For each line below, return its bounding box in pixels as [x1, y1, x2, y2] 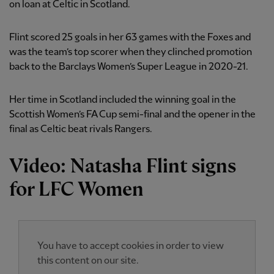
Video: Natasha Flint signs [9, 157, 236, 177]
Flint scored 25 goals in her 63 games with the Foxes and [9, 32, 251, 43]
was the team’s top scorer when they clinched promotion [9, 47, 252, 58]
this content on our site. [37, 256, 139, 267]
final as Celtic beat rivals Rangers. [9, 124, 152, 135]
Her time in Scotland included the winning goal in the [9, 95, 236, 106]
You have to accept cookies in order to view [37, 241, 224, 252]
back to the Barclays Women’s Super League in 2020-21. [9, 62, 248, 73]
